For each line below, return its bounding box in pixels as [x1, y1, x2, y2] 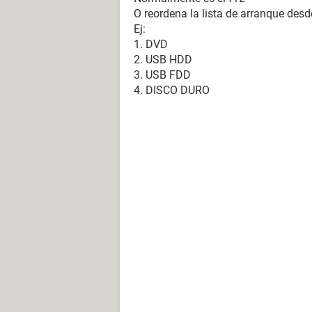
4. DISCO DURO [134, 84, 210, 97]
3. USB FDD [134, 68, 191, 81]
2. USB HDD [134, 53, 192, 66]
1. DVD [134, 38, 168, 51]
